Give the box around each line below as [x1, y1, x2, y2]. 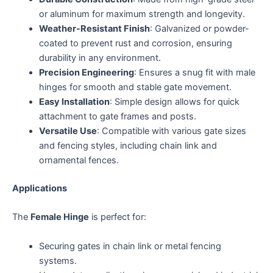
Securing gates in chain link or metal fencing [38, 240, 221, 252]
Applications [12, 182, 67, 194]
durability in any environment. [38, 52, 161, 64]
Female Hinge [30, 211, 89, 223]
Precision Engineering [38, 67, 134, 79]
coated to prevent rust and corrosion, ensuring [38, 38, 232, 49]
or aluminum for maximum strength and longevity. [38, 9, 245, 20]
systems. [38, 255, 77, 266]
